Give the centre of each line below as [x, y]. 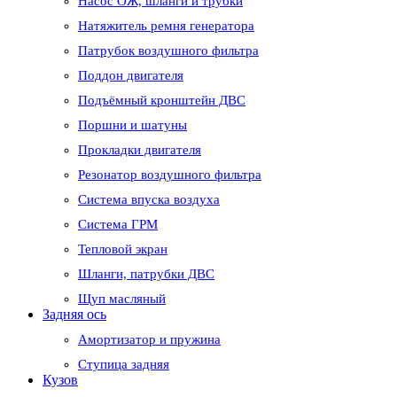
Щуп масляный [122, 299]
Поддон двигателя [131, 76]
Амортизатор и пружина [149, 340]
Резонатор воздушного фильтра [170, 175]
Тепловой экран [123, 249]
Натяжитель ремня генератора [166, 26]
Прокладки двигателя [140, 150]
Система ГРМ [118, 225]
